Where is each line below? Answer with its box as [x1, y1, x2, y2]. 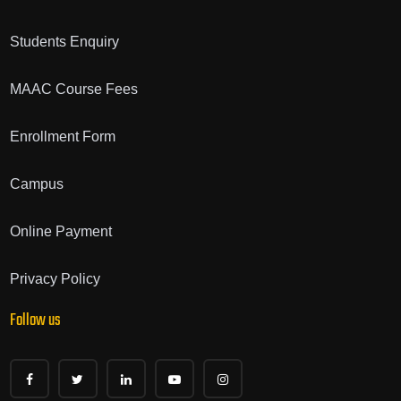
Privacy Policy [9, 271, 100, 287]
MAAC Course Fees [9, 81, 138, 98]
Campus [9, 176, 64, 192]
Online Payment [9, 224, 112, 240]
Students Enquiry [9, 34, 119, 50]
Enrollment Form [9, 129, 115, 145]
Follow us [9, 308, 61, 335]
